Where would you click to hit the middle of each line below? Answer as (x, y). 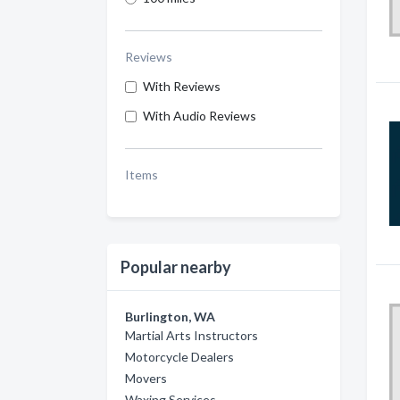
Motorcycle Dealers (179, 357)
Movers (146, 378)
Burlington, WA (170, 317)
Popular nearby (176, 267)
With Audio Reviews (200, 116)
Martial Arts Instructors (192, 335)
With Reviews (182, 86)
